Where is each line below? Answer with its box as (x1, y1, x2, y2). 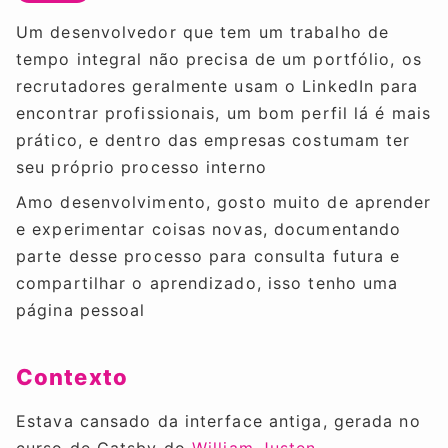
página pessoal (16, 300, 146, 320)
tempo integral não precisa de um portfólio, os (16, 49, 422, 69)
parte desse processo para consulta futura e (16, 246, 401, 266)
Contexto (16, 364, 128, 391)
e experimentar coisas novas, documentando (16, 219, 402, 239)
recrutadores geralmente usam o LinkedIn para (16, 76, 419, 96)
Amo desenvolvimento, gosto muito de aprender (16, 192, 432, 212)
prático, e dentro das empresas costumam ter (16, 130, 411, 150)
